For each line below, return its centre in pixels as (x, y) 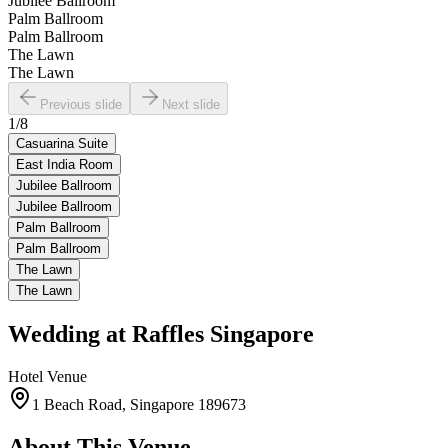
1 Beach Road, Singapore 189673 (139, 404)
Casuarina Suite (62, 143)
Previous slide (81, 104)
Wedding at (67, 333)
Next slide (191, 104)
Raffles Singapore (223, 333)
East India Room (64, 164)
